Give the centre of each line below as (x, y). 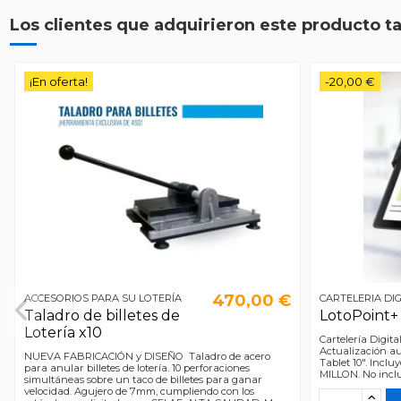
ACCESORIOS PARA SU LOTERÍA (102, 299)
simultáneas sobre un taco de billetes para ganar (143, 380)
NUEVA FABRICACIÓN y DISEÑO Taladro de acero (147, 357)
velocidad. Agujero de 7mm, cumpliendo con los (139, 392)
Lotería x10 (63, 333)
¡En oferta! (58, 82)
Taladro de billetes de (102, 316)
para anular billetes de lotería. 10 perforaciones (137, 368)
